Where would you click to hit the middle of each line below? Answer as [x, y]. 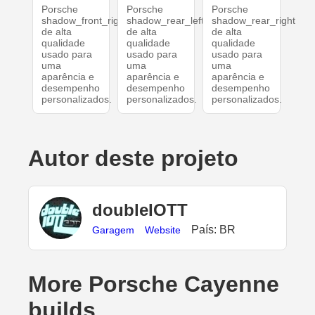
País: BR [213, 229]
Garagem [113, 230]
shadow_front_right [84, 20]
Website [163, 230]
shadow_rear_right [254, 20]
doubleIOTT [140, 210]
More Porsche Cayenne [154, 284]
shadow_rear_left [165, 20]
